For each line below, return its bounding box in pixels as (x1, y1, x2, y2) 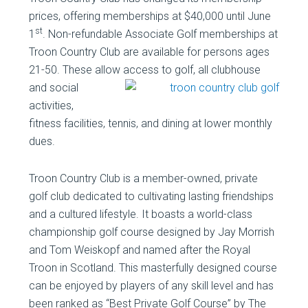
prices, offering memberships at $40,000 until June (29, 10, 272, 23)
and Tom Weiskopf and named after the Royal (29, 243, 251, 256)
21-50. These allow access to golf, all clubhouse (29, 63, 261, 76)
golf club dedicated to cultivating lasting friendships (29, 190, 274, 203)
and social (29, 81, 79, 94)
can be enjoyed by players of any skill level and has (29, 279, 274, 292)
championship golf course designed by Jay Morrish (29, 225, 275, 239)
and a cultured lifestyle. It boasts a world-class (29, 208, 253, 221)
